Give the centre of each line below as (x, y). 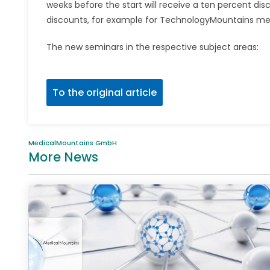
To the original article (105, 92)
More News (63, 157)
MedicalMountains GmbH (73, 143)
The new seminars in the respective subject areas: (152, 47)
